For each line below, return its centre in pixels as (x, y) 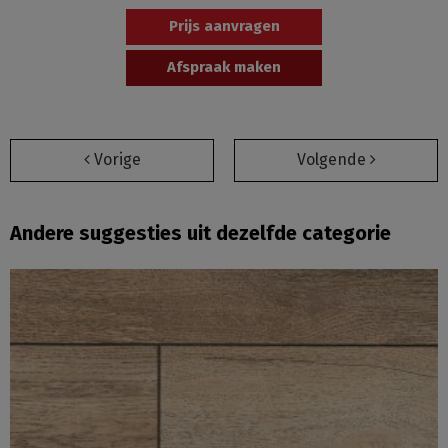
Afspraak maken (224, 66)
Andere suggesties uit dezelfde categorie (200, 232)
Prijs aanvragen (224, 25)
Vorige (115, 159)
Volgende (333, 159)
